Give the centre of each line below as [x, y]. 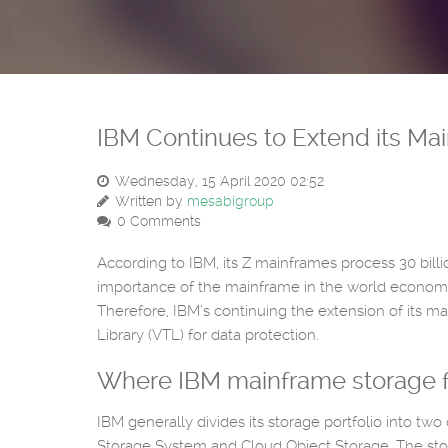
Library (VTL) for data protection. [208, 335]
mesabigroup [230, 201]
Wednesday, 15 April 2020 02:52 [217, 181]
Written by [149, 201]
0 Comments [157, 221]
